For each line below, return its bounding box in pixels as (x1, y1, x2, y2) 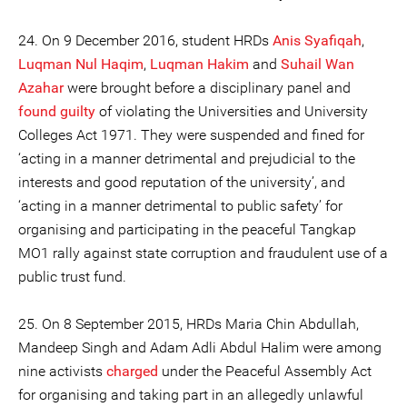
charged (106, 362, 158, 380)
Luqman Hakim (150, 55, 249, 73)
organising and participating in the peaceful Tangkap (18, 221, 356, 238)
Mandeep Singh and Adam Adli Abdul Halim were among (18, 339, 382, 356)
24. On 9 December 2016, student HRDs (18, 32, 273, 49)
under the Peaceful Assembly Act (158, 362, 372, 380)
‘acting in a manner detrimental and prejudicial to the (18, 150, 355, 167)
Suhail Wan (281, 55, 354, 73)
